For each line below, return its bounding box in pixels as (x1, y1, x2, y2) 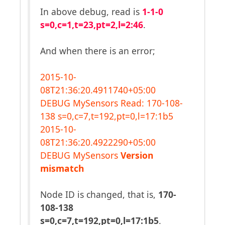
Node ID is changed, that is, (40, 188, 158, 200)
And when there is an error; (40, 45, 155, 57)
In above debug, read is (40, 6, 142, 18)
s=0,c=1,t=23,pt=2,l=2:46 (40, 19, 143, 31)
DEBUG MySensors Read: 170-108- (40, 97, 183, 109)
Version (121, 149, 154, 161)
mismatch (40, 162, 84, 174)
